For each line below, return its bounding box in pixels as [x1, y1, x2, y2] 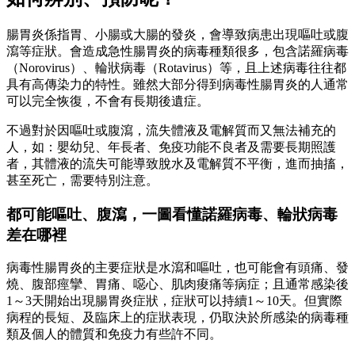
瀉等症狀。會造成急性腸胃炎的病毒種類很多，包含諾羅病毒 [6, 44, 349, 58]
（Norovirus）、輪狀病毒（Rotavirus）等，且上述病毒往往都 [6, 60, 346, 74]
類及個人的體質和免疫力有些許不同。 [6, 327, 222, 342]
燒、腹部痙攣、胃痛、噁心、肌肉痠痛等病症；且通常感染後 [6, 277, 349, 292]
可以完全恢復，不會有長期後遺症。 [6, 94, 209, 108]
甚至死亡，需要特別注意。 [6, 173, 158, 187]
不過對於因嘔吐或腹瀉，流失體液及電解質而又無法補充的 [6, 123, 336, 137]
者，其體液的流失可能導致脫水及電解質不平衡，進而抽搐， [6, 156, 349, 170]
